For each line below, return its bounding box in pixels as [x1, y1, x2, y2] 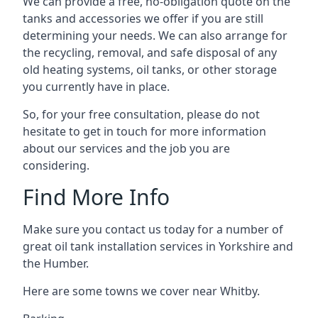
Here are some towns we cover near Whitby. [23, 283, 260, 299]
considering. [23, 157, 89, 173]
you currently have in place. [23, 78, 170, 94]
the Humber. [23, 255, 89, 271]
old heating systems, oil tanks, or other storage [23, 61, 277, 77]
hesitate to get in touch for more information [23, 123, 266, 139]
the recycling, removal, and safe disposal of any [23, 44, 277, 60]
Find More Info [23, 182, 170, 212]
